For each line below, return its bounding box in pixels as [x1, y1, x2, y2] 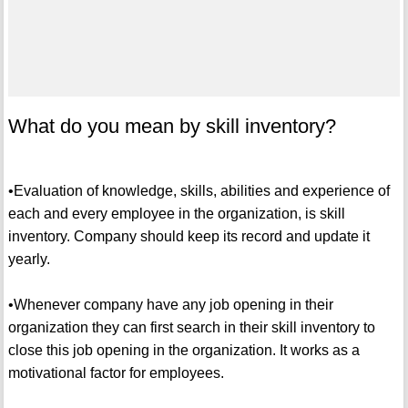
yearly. [7, 251, 50, 268]
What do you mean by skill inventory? [7, 115, 336, 138]
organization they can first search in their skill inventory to [7, 320, 375, 336]
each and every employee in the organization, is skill [7, 206, 345, 222]
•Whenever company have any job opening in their [7, 297, 333, 313]
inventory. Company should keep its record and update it [7, 229, 370, 245]
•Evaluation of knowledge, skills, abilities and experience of [7, 183, 390, 199]
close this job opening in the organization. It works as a [7, 342, 360, 359]
